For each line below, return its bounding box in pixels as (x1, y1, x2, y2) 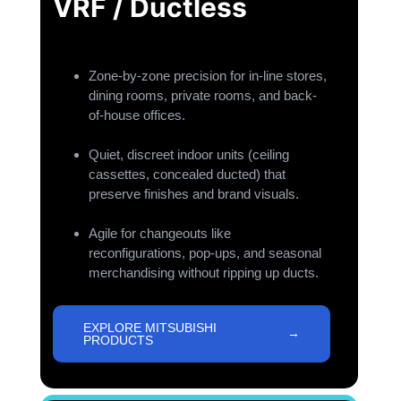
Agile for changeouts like (89, 226, 232, 242)
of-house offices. (89, 107, 186, 124)
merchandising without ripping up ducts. (89, 265, 320, 281)
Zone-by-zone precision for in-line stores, (89, 68, 328, 84)
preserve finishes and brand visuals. (89, 186, 300, 202)
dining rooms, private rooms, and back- (89, 88, 318, 104)
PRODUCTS (83, 333, 154, 348)
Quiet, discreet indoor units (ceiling (89, 147, 290, 163)
